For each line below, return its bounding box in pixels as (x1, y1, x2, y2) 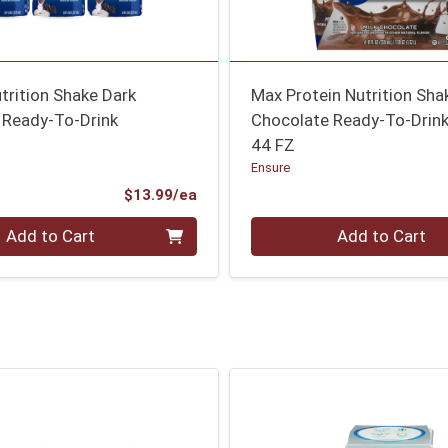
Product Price (195, 184, 297, 203)
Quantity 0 (250, 217, 330, 238)
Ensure (251, 160, 291, 176)
